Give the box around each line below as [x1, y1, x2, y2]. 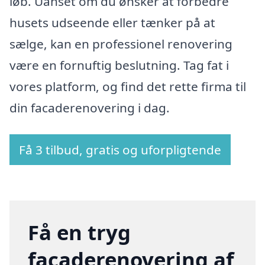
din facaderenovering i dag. [9, 99, 170, 116]
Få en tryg [28, 218, 131, 247]
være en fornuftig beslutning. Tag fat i [9, 56, 229, 73]
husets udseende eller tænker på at [9, 14, 215, 31]
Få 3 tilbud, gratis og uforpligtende [19, 141, 221, 159]
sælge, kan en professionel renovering [9, 35, 232, 52]
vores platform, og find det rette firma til [9, 77, 246, 95]
